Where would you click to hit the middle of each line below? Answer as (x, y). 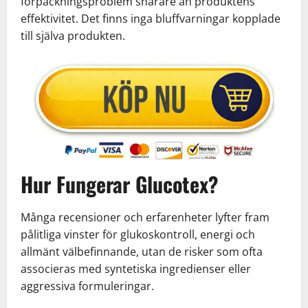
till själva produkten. (73, 35)
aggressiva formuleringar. (87, 286)
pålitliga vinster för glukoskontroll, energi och (138, 234)
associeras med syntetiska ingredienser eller (136, 268)
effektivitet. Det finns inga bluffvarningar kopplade (151, 18)
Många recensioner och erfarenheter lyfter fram (145, 217)
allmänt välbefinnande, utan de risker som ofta (142, 251)
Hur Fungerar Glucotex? (119, 184)
